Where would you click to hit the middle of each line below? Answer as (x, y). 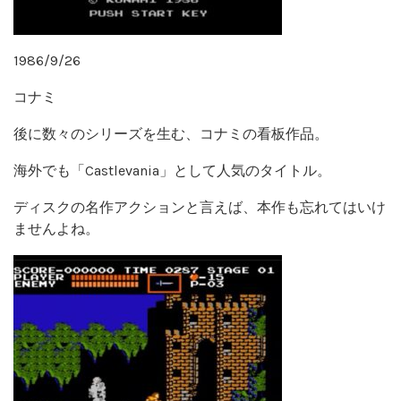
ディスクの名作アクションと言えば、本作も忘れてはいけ (200, 207)
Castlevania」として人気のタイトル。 (208, 170)
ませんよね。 (56, 228)
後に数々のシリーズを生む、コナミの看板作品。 (171, 133)
